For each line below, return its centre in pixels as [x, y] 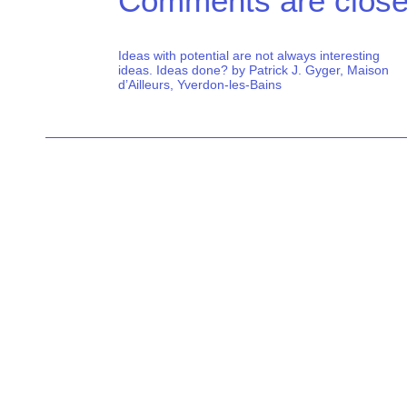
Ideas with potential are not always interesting [249, 56]
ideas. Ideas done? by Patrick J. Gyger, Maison [253, 70]
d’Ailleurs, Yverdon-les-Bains [200, 85]
